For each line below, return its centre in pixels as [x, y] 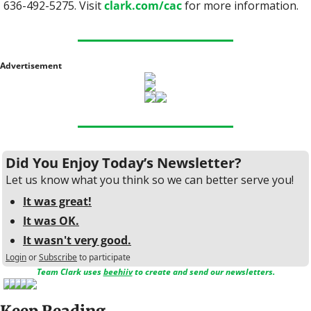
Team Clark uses [70, 272]
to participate [105, 258]
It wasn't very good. [77, 241]
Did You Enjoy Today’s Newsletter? [124, 163]
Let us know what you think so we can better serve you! [150, 180]
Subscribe [58, 258]
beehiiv [118, 272]
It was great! [57, 202]
